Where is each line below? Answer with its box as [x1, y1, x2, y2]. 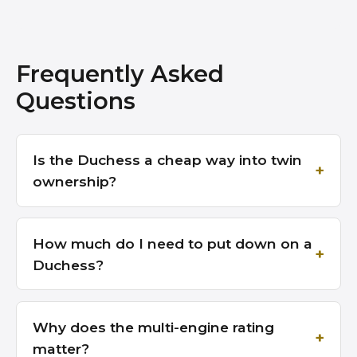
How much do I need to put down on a [33, 234, 312, 252]
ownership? [33, 172, 116, 190]
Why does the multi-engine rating [33, 318, 274, 335]
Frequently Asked [16, 60, 224, 88]
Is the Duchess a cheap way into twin [33, 151, 302, 168]
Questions [16, 87, 135, 116]
